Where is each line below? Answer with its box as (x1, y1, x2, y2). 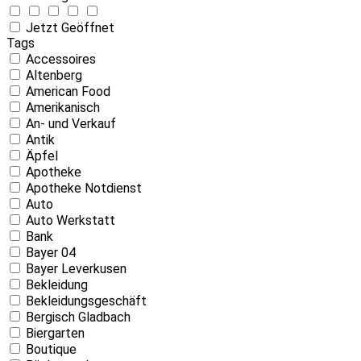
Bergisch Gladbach (26, 309, 131, 325)
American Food (26, 83, 110, 99)
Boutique (26, 341, 77, 357)
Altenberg (26, 67, 82, 83)
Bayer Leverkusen (26, 260, 127, 276)
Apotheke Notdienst (26, 180, 142, 196)
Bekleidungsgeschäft (26, 293, 147, 309)
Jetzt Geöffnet (26, 19, 114, 35)
